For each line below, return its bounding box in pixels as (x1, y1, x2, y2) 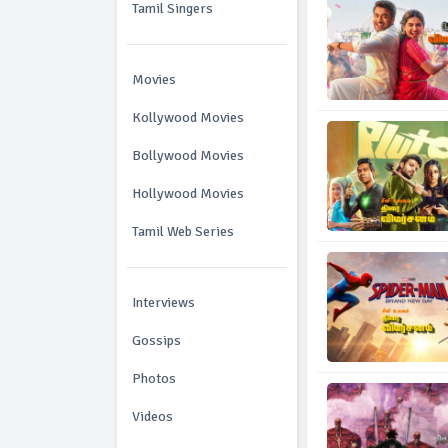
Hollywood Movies (132, 185, 244, 202)
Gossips (132, 332, 181, 349)
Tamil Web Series (132, 223, 234, 240)
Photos (132, 370, 176, 387)
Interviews (132, 294, 195, 311)
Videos (132, 408, 173, 425)
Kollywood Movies (132, 109, 244, 126)
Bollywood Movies (132, 147, 244, 164)
